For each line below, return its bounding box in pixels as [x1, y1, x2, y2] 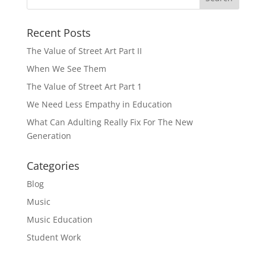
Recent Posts [26, 26, 91, 40]
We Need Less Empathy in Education [26, 99, 172, 110]
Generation [26, 130, 71, 141]
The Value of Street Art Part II [26, 45, 142, 56]
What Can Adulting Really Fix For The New [26, 116, 193, 128]
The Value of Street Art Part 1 [26, 81, 142, 92]
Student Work [26, 232, 81, 243]
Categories [26, 159, 80, 173]
